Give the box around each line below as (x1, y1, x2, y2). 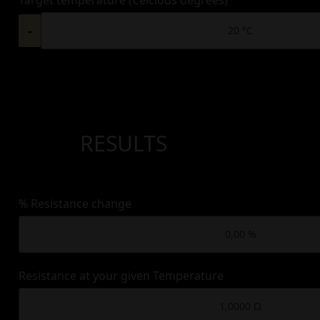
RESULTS (79, 128, 167, 158)
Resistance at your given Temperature (19, 267, 224, 284)
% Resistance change (19, 195, 131, 211)
